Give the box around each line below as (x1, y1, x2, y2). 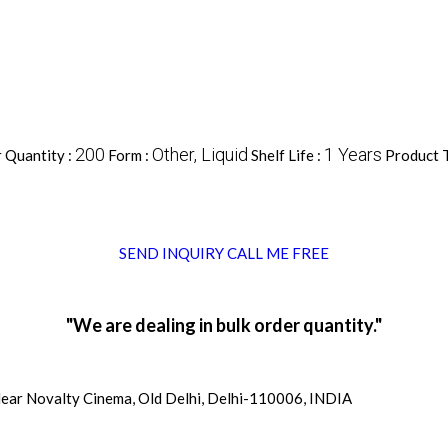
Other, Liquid (151, 144, 248, 166)
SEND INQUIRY (119, 244, 224, 263)
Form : (107, 146, 152, 165)
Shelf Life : (250, 146, 324, 165)
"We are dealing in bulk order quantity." (66, 314, 382, 337)
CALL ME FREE (227, 244, 329, 263)
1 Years (323, 144, 382, 166)
